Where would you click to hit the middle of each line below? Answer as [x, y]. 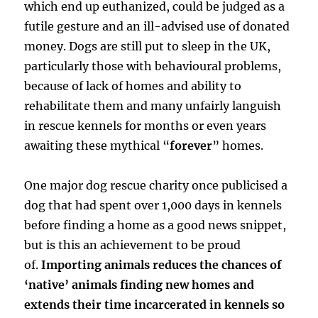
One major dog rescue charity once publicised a [156, 185]
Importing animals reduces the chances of [162, 264]
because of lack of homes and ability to [133, 86]
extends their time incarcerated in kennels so [155, 304]
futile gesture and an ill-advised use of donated [157, 26]
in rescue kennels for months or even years [146, 125]
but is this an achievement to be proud [133, 245]
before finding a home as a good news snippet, [155, 225]
